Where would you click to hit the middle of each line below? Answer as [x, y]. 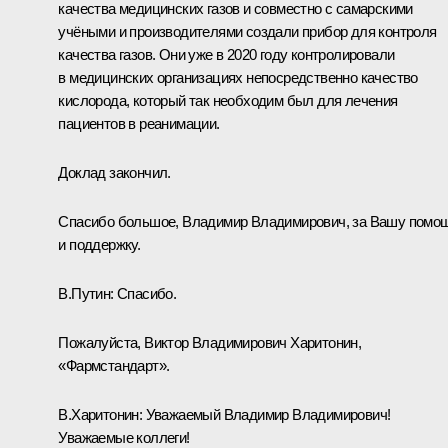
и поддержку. [99, 244]
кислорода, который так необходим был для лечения [228, 100]
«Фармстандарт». [114, 365]
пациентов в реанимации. [139, 123]
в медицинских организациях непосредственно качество [238, 77]
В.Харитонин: [100, 414]
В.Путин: [87, 293]
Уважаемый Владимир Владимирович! [266, 414]
